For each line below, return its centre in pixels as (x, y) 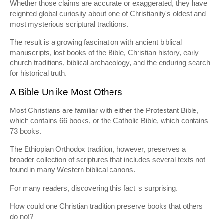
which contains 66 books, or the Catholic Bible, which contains (109, 121)
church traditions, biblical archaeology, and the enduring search (110, 63)
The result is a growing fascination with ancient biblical (96, 42)
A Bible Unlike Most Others (66, 92)
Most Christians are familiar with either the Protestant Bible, (104, 110)
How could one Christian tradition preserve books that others (106, 206)
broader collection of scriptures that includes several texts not (108, 159)
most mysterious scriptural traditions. (69, 24)
